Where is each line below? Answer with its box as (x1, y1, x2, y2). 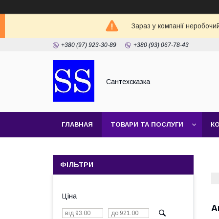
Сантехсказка (106, 78, 150, 86)
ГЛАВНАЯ (62, 121, 93, 128)
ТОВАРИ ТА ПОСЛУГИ (110, 121, 183, 128)
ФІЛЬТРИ (60, 161, 93, 169)
